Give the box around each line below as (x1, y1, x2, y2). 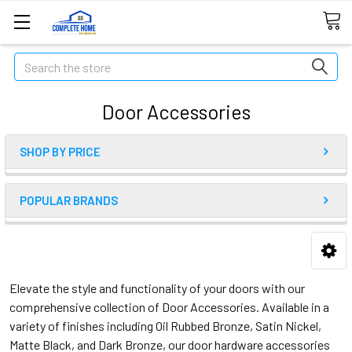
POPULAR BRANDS (20, 193, 118, 207)
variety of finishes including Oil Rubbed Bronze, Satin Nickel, (9, 318, 321, 333)
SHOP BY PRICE (20, 145, 101, 159)
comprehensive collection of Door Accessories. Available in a (9, 299, 329, 314)
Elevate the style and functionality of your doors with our (9, 280, 305, 295)
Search (14, 54, 50, 69)
